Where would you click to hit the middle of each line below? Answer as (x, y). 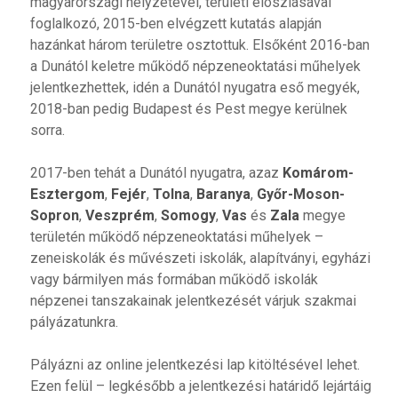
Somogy (188, 216)
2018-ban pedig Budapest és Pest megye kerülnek (188, 109)
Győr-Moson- (300, 195)
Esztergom (67, 195)
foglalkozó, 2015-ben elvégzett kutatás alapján (175, 24)
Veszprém (119, 216)
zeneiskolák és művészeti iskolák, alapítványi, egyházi (200, 259)
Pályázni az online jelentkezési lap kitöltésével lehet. (195, 365)
